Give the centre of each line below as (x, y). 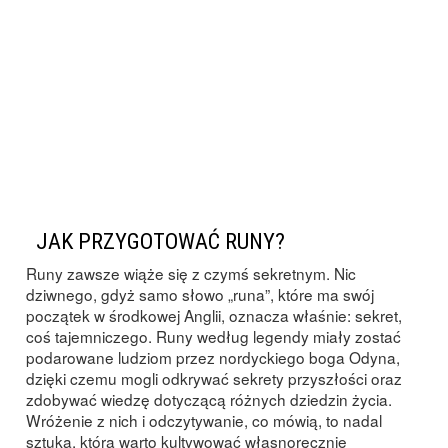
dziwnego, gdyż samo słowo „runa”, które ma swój (200, 294)
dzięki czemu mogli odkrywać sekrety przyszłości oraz (214, 378)
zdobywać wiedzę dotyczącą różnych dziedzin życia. (209, 399)
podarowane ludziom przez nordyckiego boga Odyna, (213, 357)
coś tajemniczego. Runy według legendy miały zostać (213, 336)
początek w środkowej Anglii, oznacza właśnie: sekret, (214, 315)
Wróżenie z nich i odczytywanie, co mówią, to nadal (204, 420)
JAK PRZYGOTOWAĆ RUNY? (160, 241)
